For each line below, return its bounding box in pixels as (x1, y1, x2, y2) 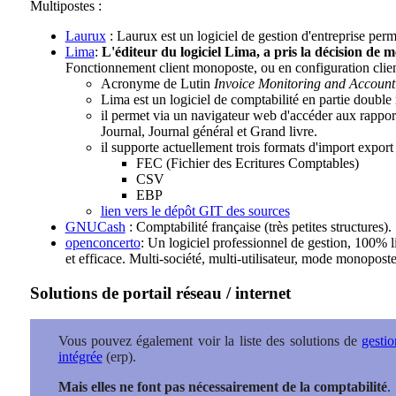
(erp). (102, 349, 136, 365)
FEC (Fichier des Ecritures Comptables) (135, 156, 359, 171)
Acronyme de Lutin (100, 76, 214, 91)
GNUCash (65, 219, 126, 234)
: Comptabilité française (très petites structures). (125, 219, 392, 234)
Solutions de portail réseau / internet (29, 283, 291, 302)
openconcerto (65, 235, 141, 250)
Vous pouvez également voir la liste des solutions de (57, 333, 362, 349)
